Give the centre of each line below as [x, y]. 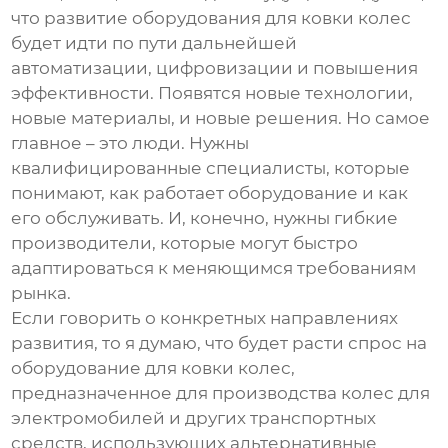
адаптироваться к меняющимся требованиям [214, 268]
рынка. [41, 293]
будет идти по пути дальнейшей [154, 43]
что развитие [72, 18]
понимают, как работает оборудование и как [210, 193]
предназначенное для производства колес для [221, 393]
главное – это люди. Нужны [130, 143]
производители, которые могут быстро [185, 243]
